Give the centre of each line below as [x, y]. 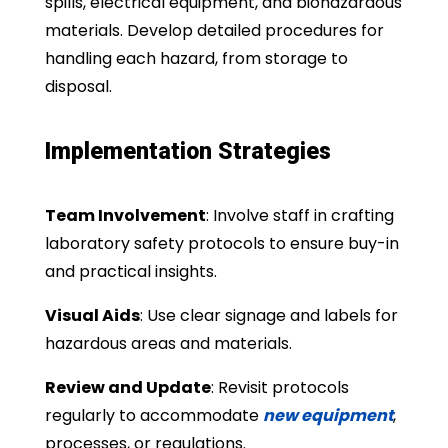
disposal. [78, 86]
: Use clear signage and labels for [268, 315]
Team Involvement [125, 215]
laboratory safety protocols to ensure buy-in [221, 243]
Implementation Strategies [187, 151]
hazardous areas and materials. [168, 343]
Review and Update [127, 387]
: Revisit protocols [279, 387]
